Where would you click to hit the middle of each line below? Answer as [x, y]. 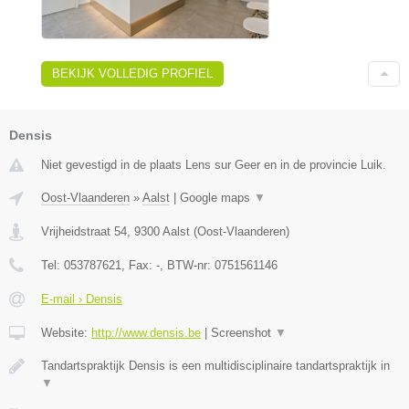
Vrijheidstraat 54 [84, 232]
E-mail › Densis [82, 299]
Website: [66, 333]
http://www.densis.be [146, 333]
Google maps [217, 198]
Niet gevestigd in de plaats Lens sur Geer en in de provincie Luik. [214, 165]
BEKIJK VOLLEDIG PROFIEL [132, 74]
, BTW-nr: [187, 266]
